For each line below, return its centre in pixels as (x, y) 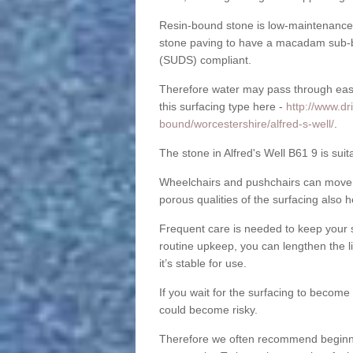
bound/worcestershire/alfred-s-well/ (246, 124)
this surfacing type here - (222, 107)
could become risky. (208, 310)
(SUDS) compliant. (205, 60)
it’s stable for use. (203, 264)
